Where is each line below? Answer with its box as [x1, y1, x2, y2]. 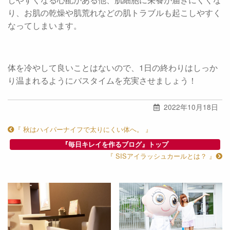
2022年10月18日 [161, 102, 218, 112]
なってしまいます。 [8, 20, 82, 31]
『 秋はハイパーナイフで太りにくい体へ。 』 [14, 124, 152, 135]
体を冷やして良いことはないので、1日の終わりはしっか [8, 62, 218, 73]
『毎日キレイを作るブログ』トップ [62, 140, 168, 149]
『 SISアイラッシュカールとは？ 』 [107, 151, 216, 161]
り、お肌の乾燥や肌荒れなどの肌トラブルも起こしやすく [8, 7, 221, 18]
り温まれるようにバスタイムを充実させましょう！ [8, 74, 197, 86]
